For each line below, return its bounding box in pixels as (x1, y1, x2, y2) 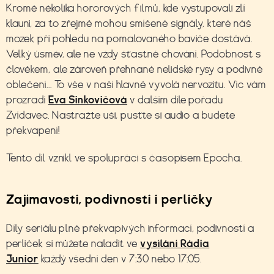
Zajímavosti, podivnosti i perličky (6, 191, 213, 207)
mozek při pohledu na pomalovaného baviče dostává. (6, 32, 253, 45)
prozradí (6, 94, 48, 106)
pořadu (188, 94, 224, 106)
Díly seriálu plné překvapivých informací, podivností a (6, 222, 254, 234)
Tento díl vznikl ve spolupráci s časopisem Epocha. (6, 152, 242, 164)
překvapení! (6, 124, 61, 136)
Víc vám (228, 78, 266, 91)
